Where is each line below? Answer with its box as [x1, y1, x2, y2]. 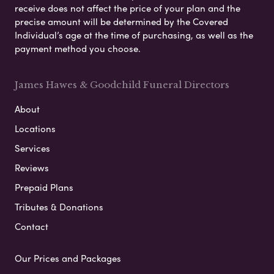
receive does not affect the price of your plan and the [15, 1, 240, 15]
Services [15, 141, 50, 155]
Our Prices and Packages [15, 251, 121, 265]
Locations [15, 122, 56, 136]
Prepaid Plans [15, 180, 73, 194]
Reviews [15, 161, 49, 175]
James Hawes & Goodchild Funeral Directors [15, 79, 229, 91]
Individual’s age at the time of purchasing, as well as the [15, 28, 253, 42]
